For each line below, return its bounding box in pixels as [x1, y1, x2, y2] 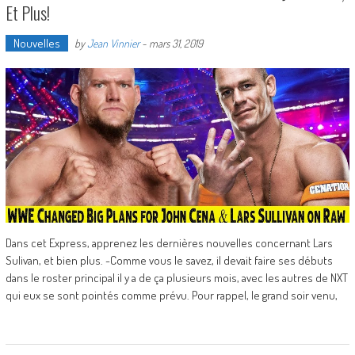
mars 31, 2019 [148, 36, 203, 51]
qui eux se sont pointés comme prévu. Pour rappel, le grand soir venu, [5, 288, 338, 303]
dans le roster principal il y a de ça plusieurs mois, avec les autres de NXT [5, 270, 348, 286]
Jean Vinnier [86, 36, 139, 51]
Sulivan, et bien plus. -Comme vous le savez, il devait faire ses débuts [5, 253, 333, 269]
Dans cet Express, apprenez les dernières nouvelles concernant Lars [5, 235, 333, 251]
